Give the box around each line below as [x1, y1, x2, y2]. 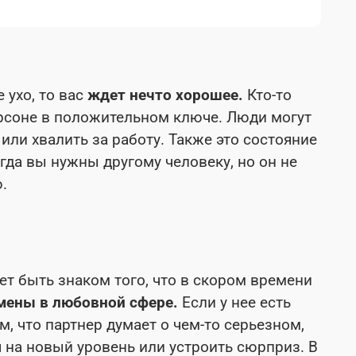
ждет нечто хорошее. [87, 85, 243, 104]
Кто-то [243, 85, 292, 104]
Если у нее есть [178, 292, 291, 311]
